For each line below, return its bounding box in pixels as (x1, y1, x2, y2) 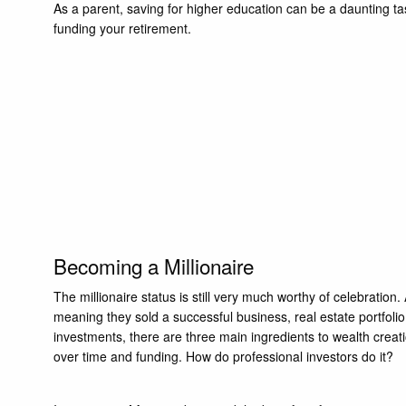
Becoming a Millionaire (53, 250, 260, 280)
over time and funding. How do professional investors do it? (53, 347, 394, 366)
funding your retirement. (53, 18, 192, 37)
